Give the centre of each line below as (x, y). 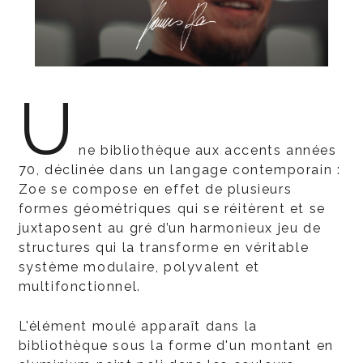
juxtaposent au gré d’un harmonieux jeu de (170, 228)
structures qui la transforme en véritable (164, 247)
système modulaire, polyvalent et (139, 267)
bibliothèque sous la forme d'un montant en (176, 345)
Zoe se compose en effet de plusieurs (155, 189)
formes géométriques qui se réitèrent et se (172, 208)
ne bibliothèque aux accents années (208, 150)
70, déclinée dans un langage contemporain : (179, 169)
